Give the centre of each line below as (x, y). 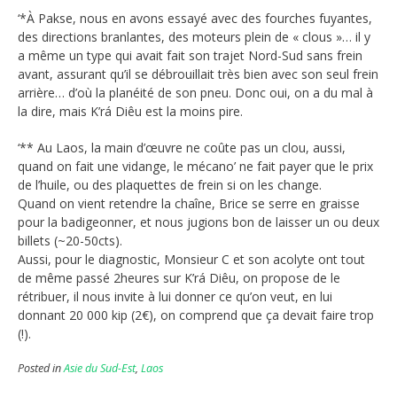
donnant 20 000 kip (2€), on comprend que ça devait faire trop (196, 315)
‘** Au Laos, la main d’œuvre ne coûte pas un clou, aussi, (182, 147)
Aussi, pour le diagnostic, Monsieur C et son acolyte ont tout (191, 259)
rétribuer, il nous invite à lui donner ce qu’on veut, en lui (175, 296)
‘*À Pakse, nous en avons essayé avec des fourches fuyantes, (195, 18)
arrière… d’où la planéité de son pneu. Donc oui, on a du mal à (195, 92)
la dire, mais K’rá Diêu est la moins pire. (130, 111)
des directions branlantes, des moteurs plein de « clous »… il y (194, 36)
